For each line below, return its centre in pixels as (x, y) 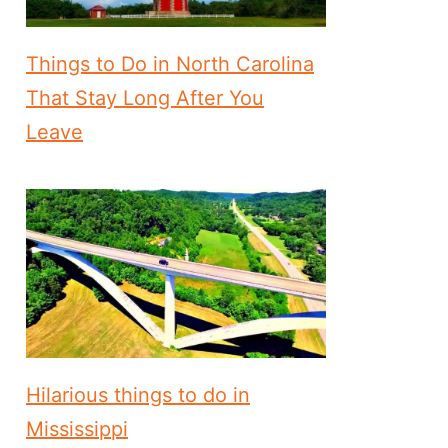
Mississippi (77, 428)
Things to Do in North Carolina (170, 63)
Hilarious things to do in (138, 394)
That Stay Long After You (145, 97)
